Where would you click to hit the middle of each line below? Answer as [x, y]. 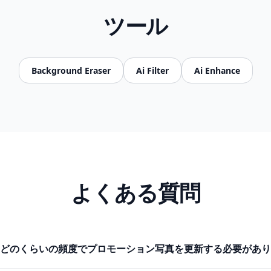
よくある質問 [135, 193]
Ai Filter [152, 70]
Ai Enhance [217, 70]
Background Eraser [71, 70]
